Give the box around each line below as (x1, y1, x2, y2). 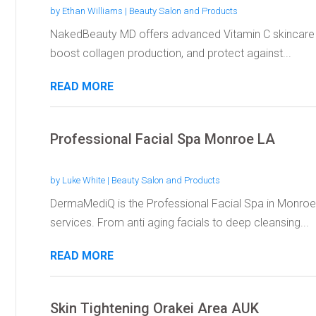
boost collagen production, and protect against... (49, 46, 291, 60)
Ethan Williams (61, 5, 123, 16)
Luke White (61, 174, 105, 186)
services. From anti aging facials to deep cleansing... (49, 215, 309, 229)
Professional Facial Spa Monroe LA (49, 130, 275, 147)
